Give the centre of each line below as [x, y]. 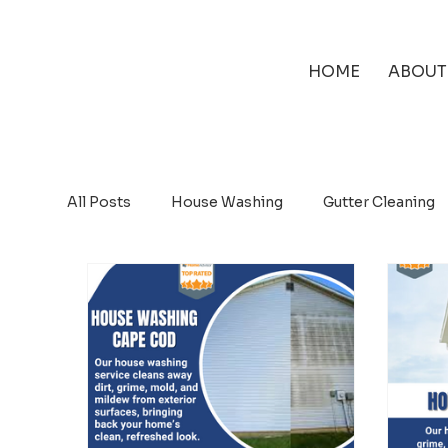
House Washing [227, 202]
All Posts [99, 202]
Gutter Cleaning [379, 202]
